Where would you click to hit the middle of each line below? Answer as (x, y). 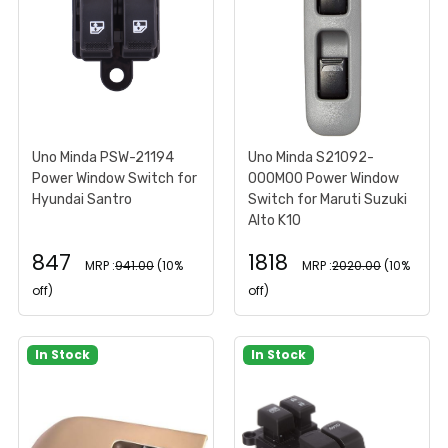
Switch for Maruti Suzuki (327, 199)
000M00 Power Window (323, 178)
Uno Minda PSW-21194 (103, 157)
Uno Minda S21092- (311, 157)
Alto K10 (274, 220)
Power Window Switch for (114, 178)
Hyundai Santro (82, 199)
